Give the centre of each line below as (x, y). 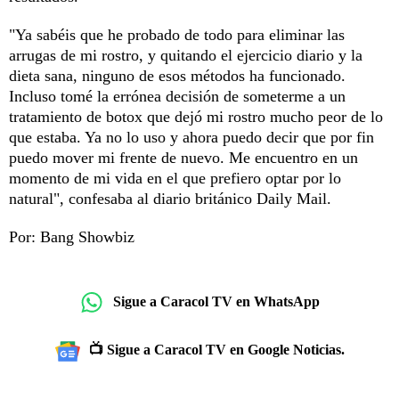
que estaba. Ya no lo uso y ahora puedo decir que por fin (191, 137)
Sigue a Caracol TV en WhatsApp (216, 302)
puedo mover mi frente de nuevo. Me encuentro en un (183, 157)
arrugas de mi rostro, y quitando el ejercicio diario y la (186, 55)
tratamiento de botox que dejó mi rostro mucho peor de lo (196, 116)
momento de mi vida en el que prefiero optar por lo (175, 178)
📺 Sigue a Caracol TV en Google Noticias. (216, 349)
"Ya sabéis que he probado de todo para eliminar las (177, 34)
